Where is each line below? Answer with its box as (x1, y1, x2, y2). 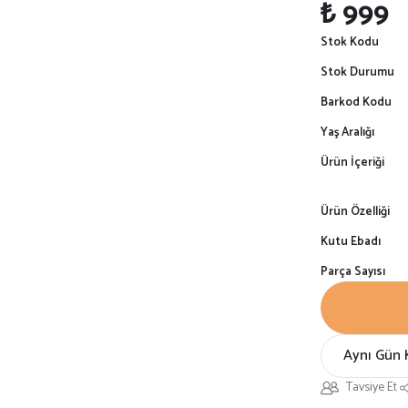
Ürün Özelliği (321, 202, 390, 221)
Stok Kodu (321, 33, 379, 52)
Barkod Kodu (321, 93, 392, 112)
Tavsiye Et (346, 377, 397, 398)
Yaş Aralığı (321, 123, 374, 142)
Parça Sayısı (321, 262, 385, 281)
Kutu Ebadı (321, 232, 381, 251)
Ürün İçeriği (321, 153, 384, 172)
